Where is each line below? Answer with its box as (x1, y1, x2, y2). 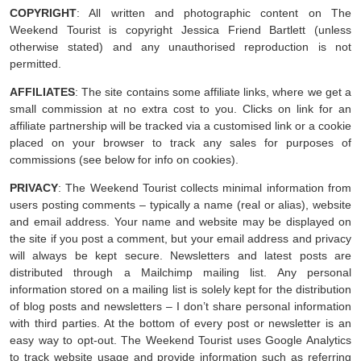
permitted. (10, 57, 61, 71)
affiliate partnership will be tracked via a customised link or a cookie (10, 119, 351, 133)
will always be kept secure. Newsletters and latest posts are (10, 249, 351, 263)
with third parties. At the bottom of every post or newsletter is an (10, 317, 351, 330)
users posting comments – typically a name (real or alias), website (10, 198, 351, 212)
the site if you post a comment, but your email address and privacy (10, 232, 351, 246)
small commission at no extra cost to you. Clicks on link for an (10, 102, 351, 116)
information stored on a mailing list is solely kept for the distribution (10, 283, 351, 297)
